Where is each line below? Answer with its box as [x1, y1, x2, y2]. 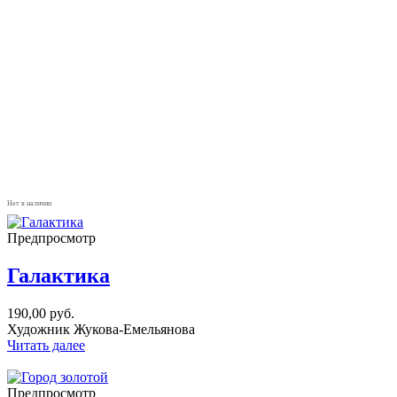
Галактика [7, 263, 110, 287]
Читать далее [7, 337, 85, 353]
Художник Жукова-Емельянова [7, 321, 195, 337]
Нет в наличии [7, 198, 51, 207]
